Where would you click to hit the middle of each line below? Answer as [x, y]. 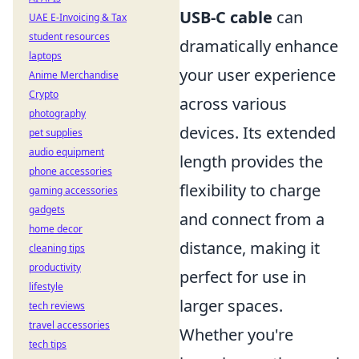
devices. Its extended [258, 133]
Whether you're [236, 335]
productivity [55, 267]
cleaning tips [57, 248]
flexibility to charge [250, 190]
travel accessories [69, 325]
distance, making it [250, 248]
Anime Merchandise [74, 75]
